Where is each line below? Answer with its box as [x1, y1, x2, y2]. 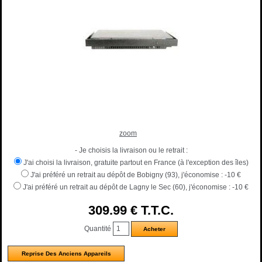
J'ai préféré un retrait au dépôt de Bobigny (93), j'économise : [30, 170, 223, 179]
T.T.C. [141, 202, 174, 218]
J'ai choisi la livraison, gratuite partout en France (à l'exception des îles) [23, 158, 249, 167]
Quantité [84, 224, 113, 233]
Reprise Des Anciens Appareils [21, 250, 111, 257]
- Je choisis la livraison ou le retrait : [74, 146, 188, 154]
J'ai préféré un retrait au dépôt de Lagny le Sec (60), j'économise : [23, 182, 230, 191]
